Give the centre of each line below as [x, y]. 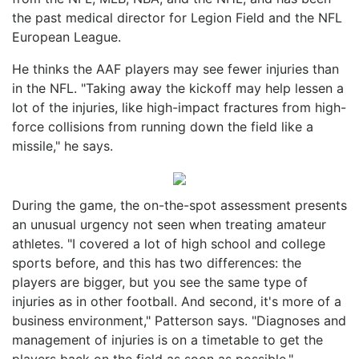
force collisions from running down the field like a [163, 126]
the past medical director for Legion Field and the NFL [177, 17]
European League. [67, 36]
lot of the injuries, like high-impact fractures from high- [179, 107]
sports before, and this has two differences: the [157, 262]
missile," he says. [63, 145]
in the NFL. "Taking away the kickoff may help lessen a [178, 88]
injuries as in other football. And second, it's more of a [177, 301]
